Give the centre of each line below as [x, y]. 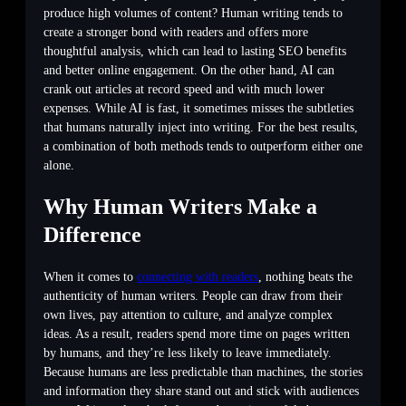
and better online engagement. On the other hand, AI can [189, 71]
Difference [92, 235]
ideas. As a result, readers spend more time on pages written [197, 333]
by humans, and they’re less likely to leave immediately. [188, 353]
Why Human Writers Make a [180, 207]
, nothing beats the [305, 276]
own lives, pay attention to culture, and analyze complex [188, 314]
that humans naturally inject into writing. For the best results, [201, 128]
